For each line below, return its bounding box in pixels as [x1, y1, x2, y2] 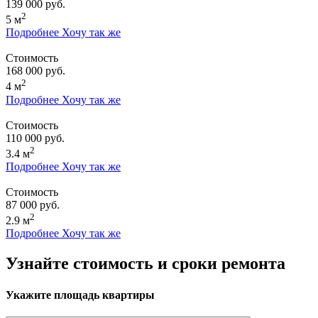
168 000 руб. [6, 65, 65, 77]
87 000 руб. [6, 199, 60, 212]
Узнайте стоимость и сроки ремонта [6, 254, 285, 273]
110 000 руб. [6, 131, 65, 144]
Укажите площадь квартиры [6, 288, 155, 301]
